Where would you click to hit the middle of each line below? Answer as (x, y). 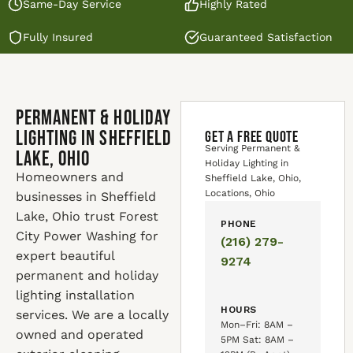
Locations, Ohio (240, 193)
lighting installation (75, 295)
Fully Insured (58, 37)
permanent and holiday (87, 275)
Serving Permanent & (253, 148)
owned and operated (80, 334)
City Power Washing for (87, 236)
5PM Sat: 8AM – (258, 340)
